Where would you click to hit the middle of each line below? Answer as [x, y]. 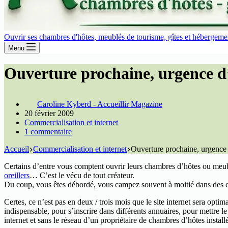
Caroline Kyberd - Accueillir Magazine [100, 104]
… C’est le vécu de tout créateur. [82, 175]
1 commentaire [48, 131]
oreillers [17, 175]
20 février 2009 [49, 113]
